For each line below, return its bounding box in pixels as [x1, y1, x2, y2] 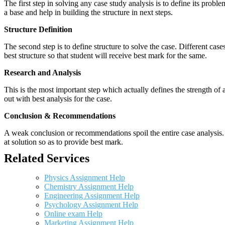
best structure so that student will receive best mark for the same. [4, 51, 207, 60]
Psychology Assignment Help [44, 200, 138, 209]
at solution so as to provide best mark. [4, 138, 123, 146]
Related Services [4, 152, 89, 165]
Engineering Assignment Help [44, 191, 140, 200]
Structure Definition [4, 25, 72, 34]
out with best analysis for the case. [4, 94, 112, 103]
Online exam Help [44, 209, 102, 218]
